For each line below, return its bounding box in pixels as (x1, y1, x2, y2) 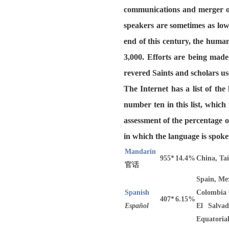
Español (125, 202, 149, 210)
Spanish (125, 189, 149, 196)
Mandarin (125, 148, 156, 155)
